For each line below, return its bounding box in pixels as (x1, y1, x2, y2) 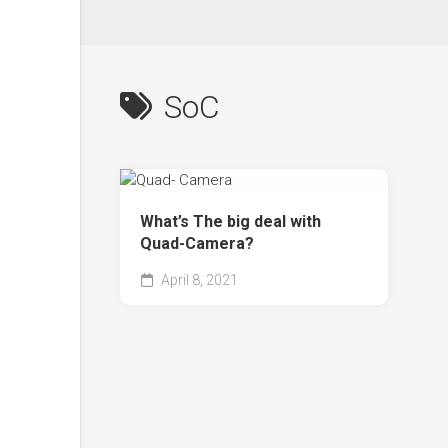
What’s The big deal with (140, 211, 321, 231)
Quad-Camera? (140, 233, 254, 253)
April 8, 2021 (158, 271, 238, 288)
